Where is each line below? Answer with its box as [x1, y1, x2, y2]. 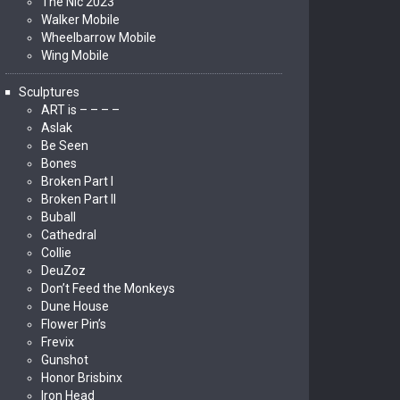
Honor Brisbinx [41, 371, 122, 385]
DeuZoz [41, 263, 86, 278]
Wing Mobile [41, 48, 109, 62]
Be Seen [41, 138, 88, 153]
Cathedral [41, 228, 96, 242]
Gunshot [41, 353, 88, 367]
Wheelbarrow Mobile [41, 30, 156, 45]
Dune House [41, 299, 109, 313]
